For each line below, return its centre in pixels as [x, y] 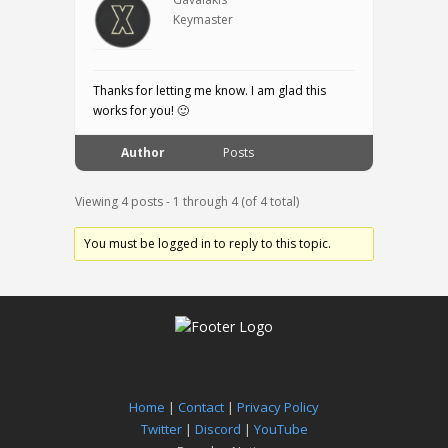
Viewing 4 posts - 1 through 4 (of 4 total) [187, 201]
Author [143, 152]
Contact [201, 407]
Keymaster [203, 19]
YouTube [280, 429]
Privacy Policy [278, 407]
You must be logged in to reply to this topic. [208, 243]
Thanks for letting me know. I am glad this [209, 90]
